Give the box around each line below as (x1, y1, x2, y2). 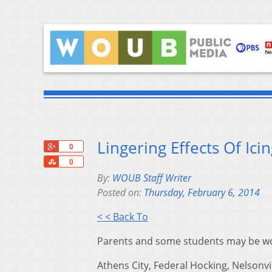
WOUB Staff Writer (112, 171, 191, 185)
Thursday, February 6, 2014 (144, 186, 260, 200)
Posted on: (97, 186, 144, 200)
